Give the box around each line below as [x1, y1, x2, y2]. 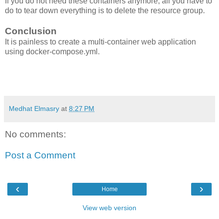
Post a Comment [5, 150, 75, 161]
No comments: [5, 129, 66, 139]
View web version [83, 203, 136, 212]
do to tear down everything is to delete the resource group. [5, 6, 205, 15]
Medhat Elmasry [9, 104, 59, 112]
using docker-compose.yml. [5, 47, 100, 56]
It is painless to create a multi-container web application [5, 37, 196, 46]
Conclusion [5, 25, 57, 36]
